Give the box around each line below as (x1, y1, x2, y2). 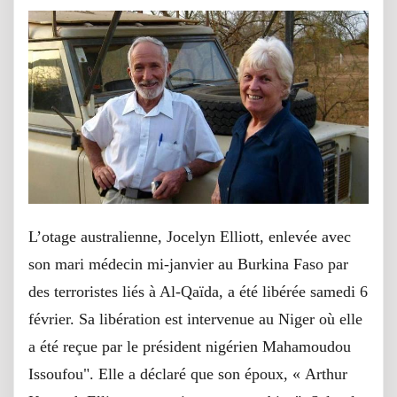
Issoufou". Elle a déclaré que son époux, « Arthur (28, 365, 347, 384)
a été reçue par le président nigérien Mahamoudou (28, 338, 351, 356)
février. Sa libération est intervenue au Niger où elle (28, 310, 362, 329)
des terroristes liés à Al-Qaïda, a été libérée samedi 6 (28, 283, 368, 301)
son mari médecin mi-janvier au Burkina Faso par (28, 255, 348, 274)
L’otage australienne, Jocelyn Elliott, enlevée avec (28, 228, 351, 246)
